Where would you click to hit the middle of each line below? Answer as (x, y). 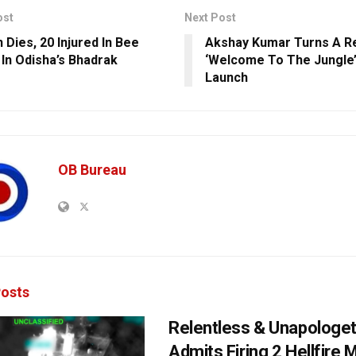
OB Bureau (92, 170)
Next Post (210, 18)
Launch (226, 78)
